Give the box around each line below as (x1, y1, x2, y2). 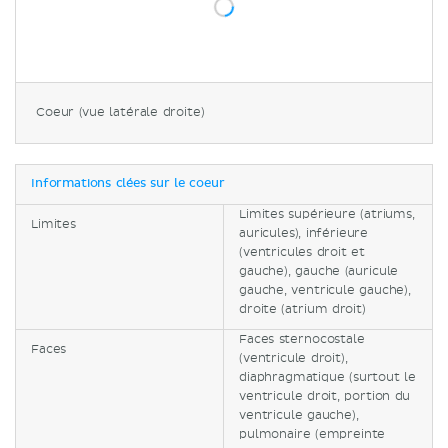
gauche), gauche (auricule (239, 263, 399, 279)
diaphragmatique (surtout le (239, 369, 416, 385)
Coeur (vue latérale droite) (36, 104, 205, 120)
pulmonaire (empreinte (239, 426, 386, 442)
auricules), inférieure (239, 225, 369, 241)
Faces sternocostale (239, 331, 365, 347)
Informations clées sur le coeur (31, 177, 225, 190)
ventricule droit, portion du (239, 388, 411, 404)
